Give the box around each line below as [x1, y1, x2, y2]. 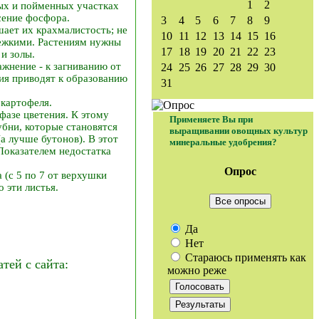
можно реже [167, 263, 226, 276]
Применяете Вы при [169, 114, 253, 125]
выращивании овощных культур [169, 125, 308, 136]
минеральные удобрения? [169, 137, 277, 147]
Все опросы [215, 195, 266, 206]
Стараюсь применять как [182, 251, 306, 263]
